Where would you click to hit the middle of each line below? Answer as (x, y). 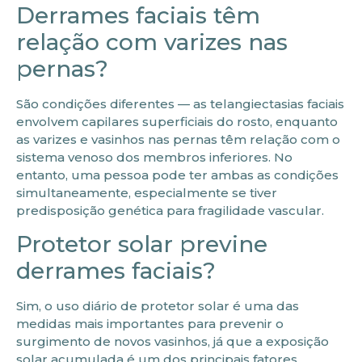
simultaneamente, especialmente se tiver (147, 193)
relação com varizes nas (152, 42)
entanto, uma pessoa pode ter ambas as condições (177, 175)
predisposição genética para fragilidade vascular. (170, 210)
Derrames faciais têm (138, 15)
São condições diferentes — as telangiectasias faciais (180, 104)
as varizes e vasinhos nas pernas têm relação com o (178, 139)
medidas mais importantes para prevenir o (150, 324)
